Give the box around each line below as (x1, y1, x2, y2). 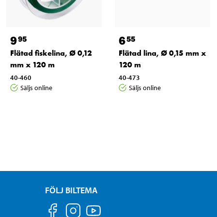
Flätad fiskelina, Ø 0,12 (10, 47, 92, 58)
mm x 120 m (10, 59, 55, 70)
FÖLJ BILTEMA (45, 184, 98, 196)
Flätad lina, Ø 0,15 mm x (118, 47, 206, 58)
